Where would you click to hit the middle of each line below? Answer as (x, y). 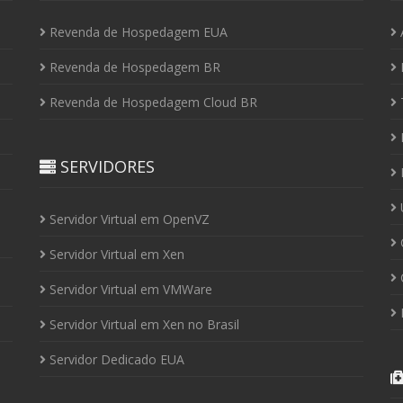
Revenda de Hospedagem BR (133, 67)
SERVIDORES (105, 166)
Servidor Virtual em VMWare (129, 289)
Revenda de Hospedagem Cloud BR (152, 102)
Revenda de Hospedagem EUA (137, 32)
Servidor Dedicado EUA (115, 359)
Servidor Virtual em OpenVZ (128, 219)
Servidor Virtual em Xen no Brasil (143, 324)
